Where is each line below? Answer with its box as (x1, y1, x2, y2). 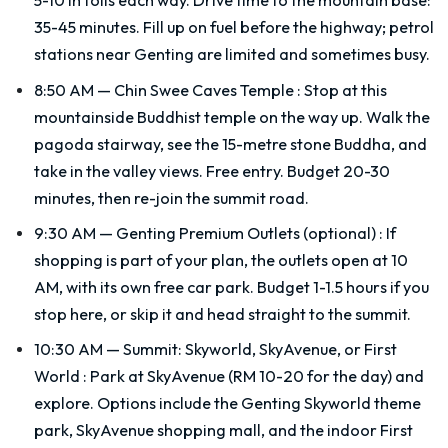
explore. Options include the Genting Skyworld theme (34, 393, 421, 414)
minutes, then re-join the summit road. (34, 187, 309, 208)
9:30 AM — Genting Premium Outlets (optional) (34, 223, 376, 244)
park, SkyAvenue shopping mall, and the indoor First (34, 420, 413, 441)
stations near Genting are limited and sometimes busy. (34, 44, 430, 65)
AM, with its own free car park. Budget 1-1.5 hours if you (34, 277, 429, 298)
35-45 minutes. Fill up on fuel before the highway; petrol (34, 17, 434, 38)
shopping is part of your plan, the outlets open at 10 (34, 250, 408, 271)
